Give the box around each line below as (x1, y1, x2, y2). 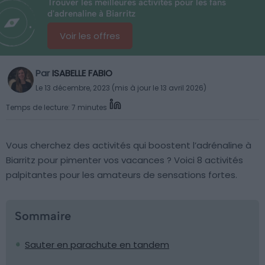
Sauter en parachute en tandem (25, 238, 169, 251)
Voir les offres (60, 30, 120, 42)
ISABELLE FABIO (52, 67, 112, 79)
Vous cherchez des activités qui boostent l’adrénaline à (6, 139, 251, 151)
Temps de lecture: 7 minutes (6, 102, 107, 112)
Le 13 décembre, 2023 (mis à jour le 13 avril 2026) (35, 83, 206, 93)
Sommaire (15, 209, 71, 223)
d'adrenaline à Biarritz (47, 8, 135, 19)
